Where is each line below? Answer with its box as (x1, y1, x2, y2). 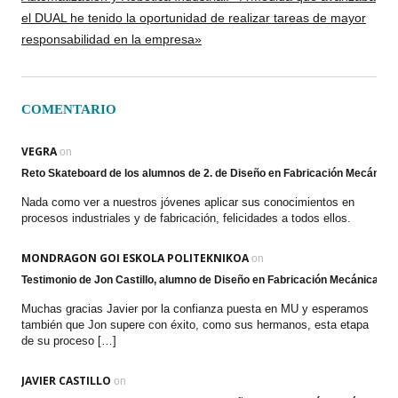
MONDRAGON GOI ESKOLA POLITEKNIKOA (21, 251, 249, 266)
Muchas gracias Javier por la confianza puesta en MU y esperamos (21, 302, 369, 315)
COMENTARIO (21, 102, 116, 116)
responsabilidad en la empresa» (21, 32, 202, 46)
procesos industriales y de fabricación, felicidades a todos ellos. (21, 211, 351, 225)
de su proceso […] (21, 334, 116, 347)
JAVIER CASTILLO (21, 373, 111, 388)
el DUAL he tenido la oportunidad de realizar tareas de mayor (21, 11, 366, 25)
